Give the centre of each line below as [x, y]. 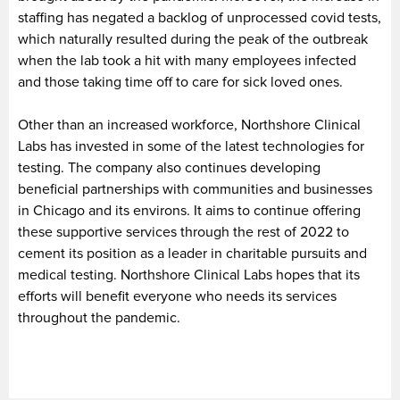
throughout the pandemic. [99, 317]
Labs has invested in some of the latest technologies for [191, 146]
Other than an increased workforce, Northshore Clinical [189, 125]
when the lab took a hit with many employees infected [187, 60]
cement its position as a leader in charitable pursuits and [192, 253]
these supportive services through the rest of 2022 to [183, 232]
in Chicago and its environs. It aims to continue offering [189, 210]
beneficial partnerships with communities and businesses [195, 189]
